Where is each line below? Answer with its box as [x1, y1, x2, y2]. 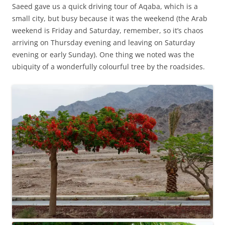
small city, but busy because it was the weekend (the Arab [12, 14, 207, 24]
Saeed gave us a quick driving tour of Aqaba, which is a [12, 2, 198, 12]
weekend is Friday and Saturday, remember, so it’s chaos [12, 26, 203, 36]
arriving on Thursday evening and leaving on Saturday [12, 38, 195, 48]
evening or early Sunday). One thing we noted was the [12, 50, 194, 60]
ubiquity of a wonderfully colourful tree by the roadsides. [12, 62, 205, 72]
